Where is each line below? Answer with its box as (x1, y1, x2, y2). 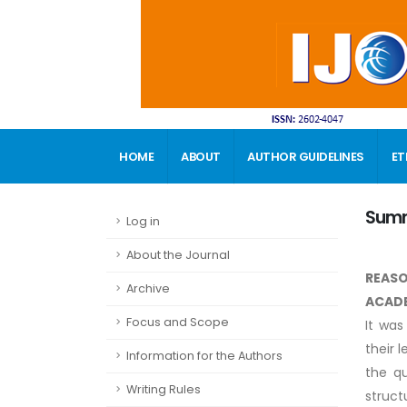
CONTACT (119, 203, 180, 221)
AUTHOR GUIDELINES (247, 147, 364, 165)
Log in (126, 213, 160, 229)
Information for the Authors (126, 348, 283, 363)
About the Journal (126, 247, 230, 263)
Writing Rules (126, 382, 201, 397)
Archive (126, 281, 170, 296)
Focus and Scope (126, 314, 229, 330)
